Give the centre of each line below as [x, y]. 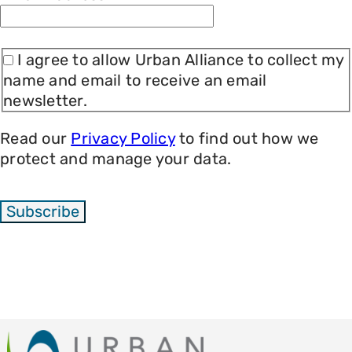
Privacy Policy [123, 139]
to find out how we [247, 139]
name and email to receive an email [135, 81]
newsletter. [45, 101]
